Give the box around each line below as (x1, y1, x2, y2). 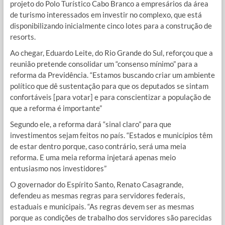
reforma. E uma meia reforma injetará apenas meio (10, 153, 176, 162)
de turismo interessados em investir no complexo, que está (10, 10, 202, 20)
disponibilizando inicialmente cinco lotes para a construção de (10, 21, 212, 31)
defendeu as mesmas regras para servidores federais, (10, 191, 185, 200)
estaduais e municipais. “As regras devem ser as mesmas (10, 202, 194, 211)
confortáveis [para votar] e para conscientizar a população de (10, 92, 211, 102)
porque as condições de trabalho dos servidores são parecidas (10, 213, 212, 222)
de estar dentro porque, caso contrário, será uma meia (10, 142, 186, 151)
